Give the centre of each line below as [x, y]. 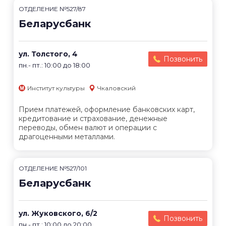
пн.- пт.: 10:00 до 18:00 [54, 65]
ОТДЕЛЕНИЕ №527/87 [52, 9]
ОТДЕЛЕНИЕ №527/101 [53, 168]
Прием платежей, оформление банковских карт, [107, 110]
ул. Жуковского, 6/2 [58, 214]
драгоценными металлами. [67, 137]
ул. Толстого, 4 [48, 54]
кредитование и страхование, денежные [93, 119]
